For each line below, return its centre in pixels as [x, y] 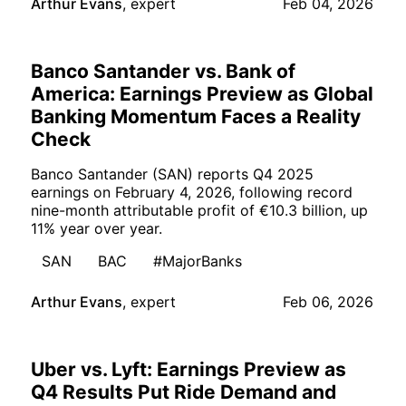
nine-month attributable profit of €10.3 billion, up [199, 211]
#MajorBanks [198, 261]
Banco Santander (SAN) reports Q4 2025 [172, 174]
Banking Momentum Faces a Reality [196, 117]
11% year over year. [97, 229]
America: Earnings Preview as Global [202, 94]
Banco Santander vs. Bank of [163, 72]
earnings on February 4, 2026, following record [192, 193]
